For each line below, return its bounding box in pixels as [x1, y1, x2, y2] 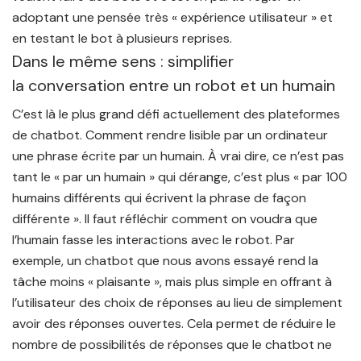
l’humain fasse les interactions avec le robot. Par [12, 231, 295, 248]
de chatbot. [12, 127, 85, 143]
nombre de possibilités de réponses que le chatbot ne [12, 336, 332, 353]
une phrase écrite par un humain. [12, 147, 205, 164]
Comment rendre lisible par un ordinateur [85, 127, 328, 143]
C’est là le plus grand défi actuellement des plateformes [12, 106, 340, 122]
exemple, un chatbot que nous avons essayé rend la [12, 252, 318, 269]
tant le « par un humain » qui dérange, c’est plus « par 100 [12, 168, 347, 185]
